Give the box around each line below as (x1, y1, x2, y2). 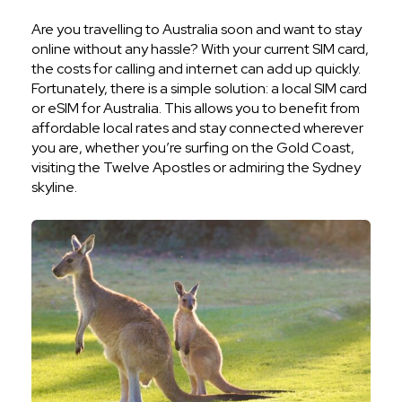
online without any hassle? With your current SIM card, (31, 39, 369, 58)
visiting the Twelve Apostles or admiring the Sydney (31, 157, 361, 177)
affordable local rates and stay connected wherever (31, 118, 363, 137)
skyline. (31, 177, 77, 197)
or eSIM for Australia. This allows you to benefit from (31, 98, 360, 118)
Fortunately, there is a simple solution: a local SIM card (31, 78, 367, 98)
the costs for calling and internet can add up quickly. (31, 58, 361, 78)
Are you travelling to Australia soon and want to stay (31, 19, 362, 39)
